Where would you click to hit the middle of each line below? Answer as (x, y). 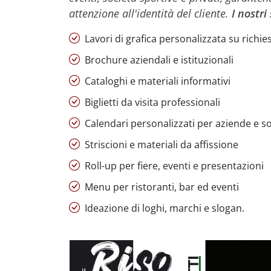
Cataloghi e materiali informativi (156, 81)
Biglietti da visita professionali (151, 102)
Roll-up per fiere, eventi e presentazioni (173, 166)
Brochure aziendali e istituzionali (158, 60)
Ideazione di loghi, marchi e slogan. (163, 208)
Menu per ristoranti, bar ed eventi (161, 187)
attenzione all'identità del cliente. (150, 13)
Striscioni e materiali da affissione (160, 145)
